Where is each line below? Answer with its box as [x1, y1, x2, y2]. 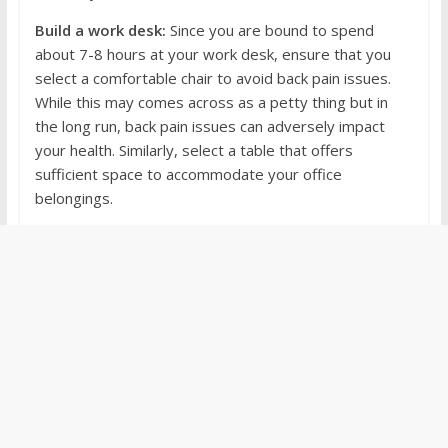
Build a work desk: [34, 20, 166, 41]
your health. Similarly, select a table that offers [34, 140, 353, 161]
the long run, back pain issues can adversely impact [34, 116, 385, 137]
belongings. [34, 188, 113, 209]
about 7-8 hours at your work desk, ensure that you [34, 44, 391, 65]
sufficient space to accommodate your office [34, 164, 342, 185]
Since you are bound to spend [165, 20, 374, 41]
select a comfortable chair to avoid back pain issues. [34, 68, 391, 89]
